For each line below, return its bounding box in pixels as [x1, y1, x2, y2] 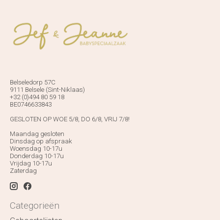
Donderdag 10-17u [10, 152, 64, 160]
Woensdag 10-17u [10, 144, 62, 152]
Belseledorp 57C [10, 78, 55, 86]
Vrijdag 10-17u [10, 159, 52, 167]
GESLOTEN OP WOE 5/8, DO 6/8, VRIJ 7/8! [10, 115, 130, 123]
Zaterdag [10, 166, 37, 174]
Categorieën [10, 200, 59, 212]
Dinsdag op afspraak [10, 137, 72, 145]
